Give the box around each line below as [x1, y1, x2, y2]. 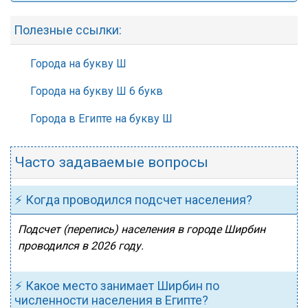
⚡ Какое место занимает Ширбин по [14, 278, 219, 293]
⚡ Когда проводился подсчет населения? [14, 192, 252, 207]
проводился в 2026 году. [18, 239, 144, 252]
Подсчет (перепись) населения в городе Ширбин [18, 223, 265, 236]
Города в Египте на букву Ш [30, 112, 173, 125]
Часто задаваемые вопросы [14, 154, 208, 170]
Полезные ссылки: [14, 23, 122, 37]
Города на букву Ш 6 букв [30, 85, 163, 98]
